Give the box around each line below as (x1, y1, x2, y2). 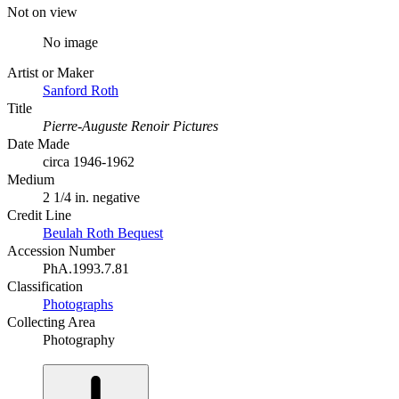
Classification (7, 278, 83, 294)
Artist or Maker (7, 64, 94, 80)
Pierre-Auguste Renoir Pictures (43, 118, 218, 134)
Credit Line (7, 207, 71, 223)
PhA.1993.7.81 (43, 260, 129, 276)
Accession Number (7, 242, 115, 258)
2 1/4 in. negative (43, 189, 140, 205)
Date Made (7, 135, 69, 151)
